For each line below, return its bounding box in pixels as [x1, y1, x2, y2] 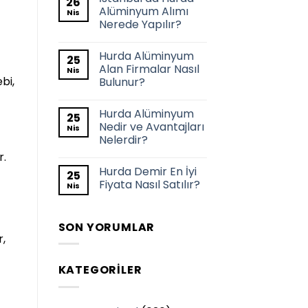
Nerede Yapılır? [98, 16, 181, 32]
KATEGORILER [58, 262, 142, 278]
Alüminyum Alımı [98, 3, 188, 19]
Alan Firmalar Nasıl [98, 60, 199, 77]
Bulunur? [98, 74, 145, 90]
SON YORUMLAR [58, 219, 155, 235]
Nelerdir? [98, 131, 148, 148]
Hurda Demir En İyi [98, 163, 197, 179]
